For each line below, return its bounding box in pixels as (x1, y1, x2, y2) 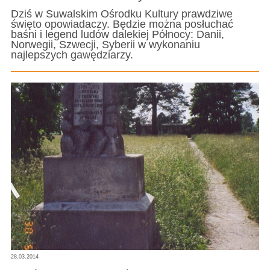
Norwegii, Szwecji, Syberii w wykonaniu (10, 39, 200, 51)
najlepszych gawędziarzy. (10, 49, 133, 61)
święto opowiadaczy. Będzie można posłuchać (10, 18, 233, 31)
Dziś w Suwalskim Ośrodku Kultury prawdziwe (10, 8, 233, 20)
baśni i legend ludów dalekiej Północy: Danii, (10, 28, 224, 41)
